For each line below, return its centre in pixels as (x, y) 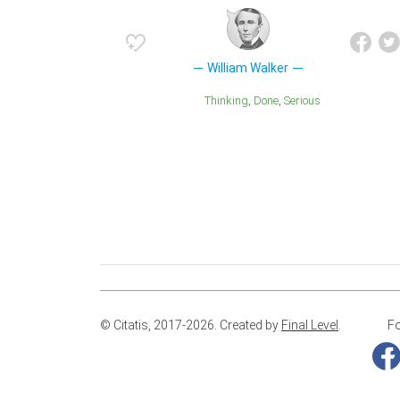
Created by (250, 325)
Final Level (310, 325)
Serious (305, 101)
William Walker (248, 68)
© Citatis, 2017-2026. (160, 325)
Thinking (229, 101)
